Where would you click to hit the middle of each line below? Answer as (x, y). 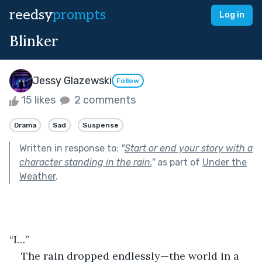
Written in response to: (70, 148)
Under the (225, 162)
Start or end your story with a (189, 148)
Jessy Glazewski (72, 80)
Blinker (34, 41)
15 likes (38, 100)
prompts (79, 15)
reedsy (31, 15)
